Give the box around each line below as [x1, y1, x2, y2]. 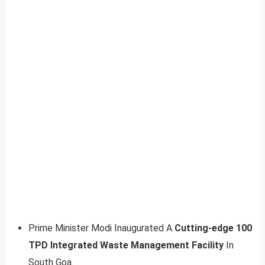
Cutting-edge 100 [174, 222, 252, 234]
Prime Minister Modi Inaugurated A [28, 222, 174, 234]
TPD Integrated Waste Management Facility [28, 239, 226, 251]
